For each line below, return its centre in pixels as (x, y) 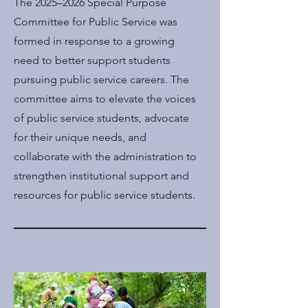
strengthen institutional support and (101, 176)
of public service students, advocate (101, 118)
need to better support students (92, 60)
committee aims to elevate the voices (105, 99)
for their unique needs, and (80, 137)
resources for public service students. (104, 195)
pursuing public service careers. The (101, 79)
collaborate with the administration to (105, 156)
